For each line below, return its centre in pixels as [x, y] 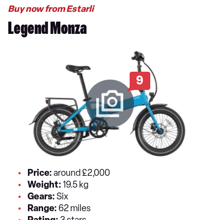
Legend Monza [47, 30]
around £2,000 [83, 173]
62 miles [75, 208]
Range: [43, 208]
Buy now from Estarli [51, 9]
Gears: [42, 196]
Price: [41, 173]
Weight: [45, 184]
